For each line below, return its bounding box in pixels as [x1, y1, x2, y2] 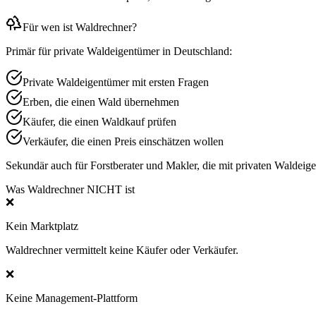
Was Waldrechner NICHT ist [6, 183, 135, 195]
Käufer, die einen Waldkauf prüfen [23, 115, 176, 128]
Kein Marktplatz [6, 219, 78, 232]
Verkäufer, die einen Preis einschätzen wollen [23, 135, 224, 147]
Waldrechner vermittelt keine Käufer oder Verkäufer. [6, 243, 238, 256]
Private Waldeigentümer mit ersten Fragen [23, 75, 209, 88]
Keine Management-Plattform [6, 291, 138, 304]
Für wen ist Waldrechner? [23, 20, 137, 33]
